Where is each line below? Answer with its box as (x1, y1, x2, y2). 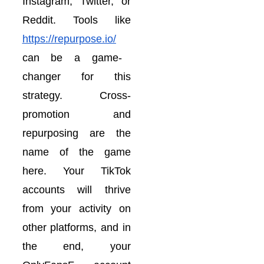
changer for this (22, 71, 131, 82)
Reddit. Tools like (22, 14, 131, 26)
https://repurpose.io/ (22, 33, 116, 45)
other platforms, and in (22, 222, 131, 233)
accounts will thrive (22, 184, 131, 196)
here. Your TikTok (22, 165, 131, 177)
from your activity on (22, 203, 131, 214)
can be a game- (22, 52, 123, 64)
